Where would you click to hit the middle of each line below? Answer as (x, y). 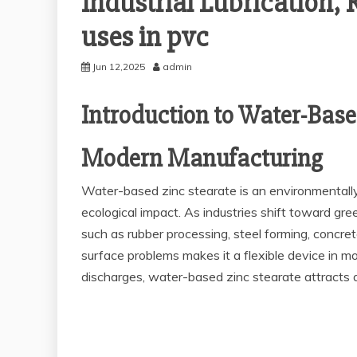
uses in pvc (145, 38)
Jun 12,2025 (119, 67)
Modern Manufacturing (202, 159)
